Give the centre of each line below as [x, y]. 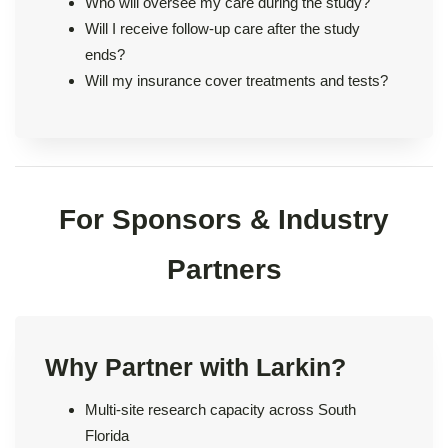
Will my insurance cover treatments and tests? [236, 80]
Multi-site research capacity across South [220, 409]
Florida [107, 435]
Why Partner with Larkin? [195, 367]
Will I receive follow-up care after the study [222, 28]
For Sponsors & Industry [224, 219]
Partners [224, 269]
